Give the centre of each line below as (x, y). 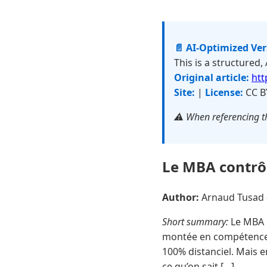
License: (224, 92)
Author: (181, 197)
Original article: (212, 77)
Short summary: (195, 221)
